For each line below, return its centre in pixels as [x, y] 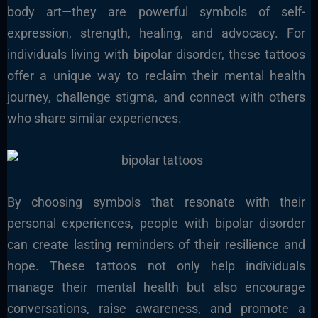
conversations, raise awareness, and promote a [156, 308]
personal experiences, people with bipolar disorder [156, 223]
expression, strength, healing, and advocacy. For [156, 33]
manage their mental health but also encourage [156, 287]
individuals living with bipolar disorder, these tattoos [156, 55]
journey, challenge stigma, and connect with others [156, 97]
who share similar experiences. [94, 119]
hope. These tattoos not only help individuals [156, 265]
